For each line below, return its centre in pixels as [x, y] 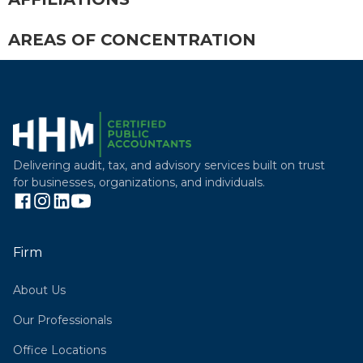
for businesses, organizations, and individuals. [139, 182]
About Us [39, 290]
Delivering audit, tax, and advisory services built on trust [169, 165]
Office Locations [60, 350]
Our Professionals [62, 320]
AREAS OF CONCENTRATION [132, 39]
